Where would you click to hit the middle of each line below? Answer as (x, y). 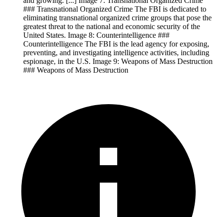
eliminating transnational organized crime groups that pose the (117, 17)
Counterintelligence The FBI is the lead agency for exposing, (116, 44)
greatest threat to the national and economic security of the (112, 26)
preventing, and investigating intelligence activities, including (116, 52)
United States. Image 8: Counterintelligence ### (96, 35)
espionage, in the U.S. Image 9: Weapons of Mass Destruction (118, 61)
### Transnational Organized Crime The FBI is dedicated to (115, 9)
